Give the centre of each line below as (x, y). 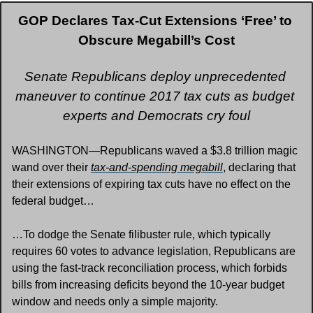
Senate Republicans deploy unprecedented (155, 77)
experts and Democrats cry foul (156, 116)
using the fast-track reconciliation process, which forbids (150, 268)
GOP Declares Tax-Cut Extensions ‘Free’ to (155, 21)
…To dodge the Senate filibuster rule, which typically (141, 234)
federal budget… (53, 201)
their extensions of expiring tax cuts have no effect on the (151, 184)
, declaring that (259, 167)
